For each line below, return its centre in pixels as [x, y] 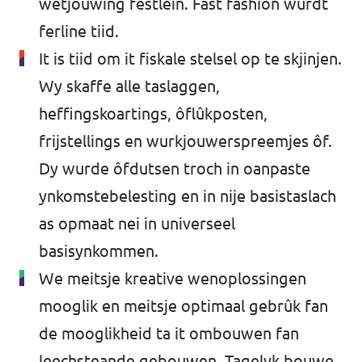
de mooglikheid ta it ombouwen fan [169, 333]
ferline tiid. [79, 31]
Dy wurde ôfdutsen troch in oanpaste [175, 168]
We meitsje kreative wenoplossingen [173, 278]
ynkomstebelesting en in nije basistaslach [187, 196]
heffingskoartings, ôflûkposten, [153, 114]
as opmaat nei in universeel [137, 223]
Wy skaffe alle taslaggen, [129, 86]
